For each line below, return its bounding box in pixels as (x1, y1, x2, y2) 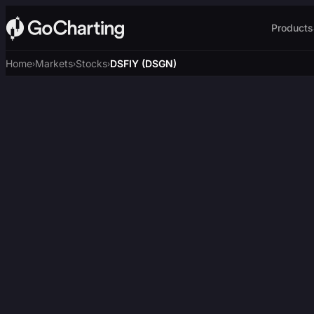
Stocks (76, 57, 107, 69)
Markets (35, 57, 73, 69)
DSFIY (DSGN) (110, 57, 177, 69)
